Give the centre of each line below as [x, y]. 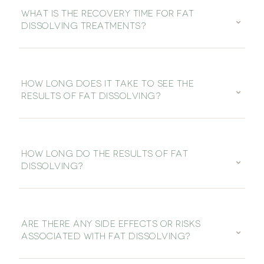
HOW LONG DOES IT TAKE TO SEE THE [108, 84]
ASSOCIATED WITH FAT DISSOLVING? [106, 237]
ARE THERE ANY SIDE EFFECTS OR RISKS [111, 224]
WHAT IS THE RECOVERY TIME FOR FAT [108, 14]
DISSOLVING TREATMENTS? [84, 26]
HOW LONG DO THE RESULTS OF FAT [105, 154]
